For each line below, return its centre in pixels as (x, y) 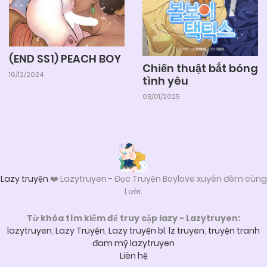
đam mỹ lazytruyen (133, 243)
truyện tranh (234, 230)
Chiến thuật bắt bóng (200, 68)
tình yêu (165, 80)
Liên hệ (133, 255)
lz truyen (187, 230)
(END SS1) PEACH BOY (65, 58)
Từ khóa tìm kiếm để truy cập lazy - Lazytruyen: (133, 218)
